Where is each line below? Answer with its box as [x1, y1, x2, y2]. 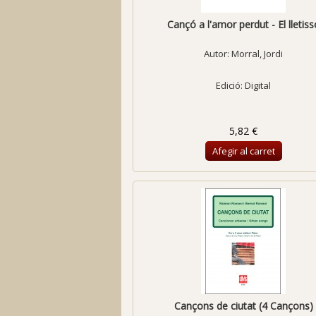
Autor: [204, 47, 232, 60]
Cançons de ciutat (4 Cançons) [174, 299, 313, 312]
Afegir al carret [212, 145, 275, 157]
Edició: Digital [216, 79, 272, 92]
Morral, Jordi [231, 47, 284, 60]
